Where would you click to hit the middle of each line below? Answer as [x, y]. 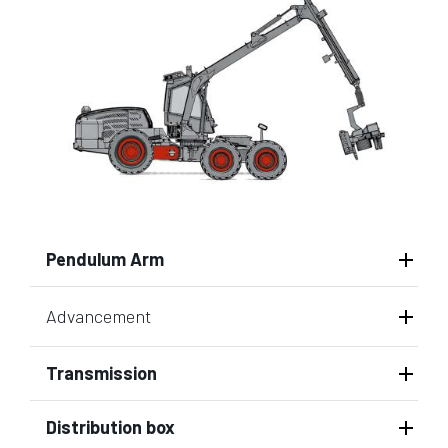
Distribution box [110, 427]
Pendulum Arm [105, 259]
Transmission [101, 373]
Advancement [98, 316]
